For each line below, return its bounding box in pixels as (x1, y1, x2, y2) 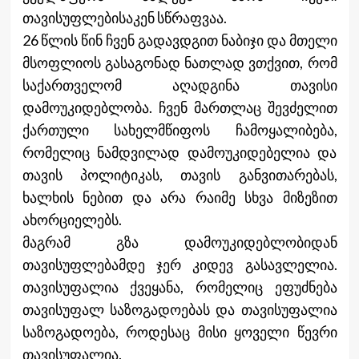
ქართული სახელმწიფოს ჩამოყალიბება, (22, 120, 337, 139)
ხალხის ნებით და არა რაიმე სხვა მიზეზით (22, 188, 337, 206)
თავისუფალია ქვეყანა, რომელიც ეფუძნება (22, 277, 337, 296)
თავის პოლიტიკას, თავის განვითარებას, (22, 165, 337, 184)
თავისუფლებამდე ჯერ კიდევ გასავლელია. (22, 255, 337, 273)
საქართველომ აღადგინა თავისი (22, 75, 337, 94)
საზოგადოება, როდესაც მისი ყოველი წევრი (22, 322, 337, 341)
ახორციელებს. (22, 210, 122, 228)
